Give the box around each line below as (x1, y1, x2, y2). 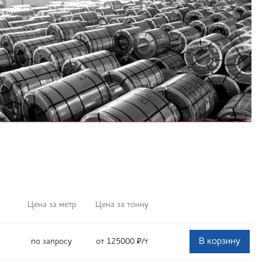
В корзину (199, 237, 240, 246)
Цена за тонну (95, 201, 149, 209)
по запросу (31, 237, 72, 246)
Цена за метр (27, 201, 76, 209)
